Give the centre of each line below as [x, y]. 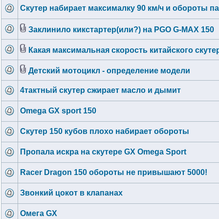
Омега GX [39, 213]
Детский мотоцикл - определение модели [109, 71]
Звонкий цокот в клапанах [71, 193]
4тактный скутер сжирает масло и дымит [100, 90]
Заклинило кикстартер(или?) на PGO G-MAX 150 [121, 30]
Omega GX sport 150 [58, 111]
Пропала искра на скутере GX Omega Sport [103, 152]
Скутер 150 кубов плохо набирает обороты [105, 131]
